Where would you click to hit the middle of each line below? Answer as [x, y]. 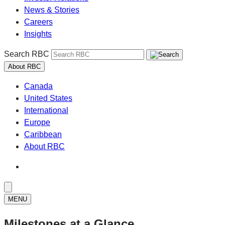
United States [48, 98]
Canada [38, 86]
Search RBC [27, 54]
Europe [37, 122]
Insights [38, 34]
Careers [38, 22]
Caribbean [43, 134]
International [46, 110]
